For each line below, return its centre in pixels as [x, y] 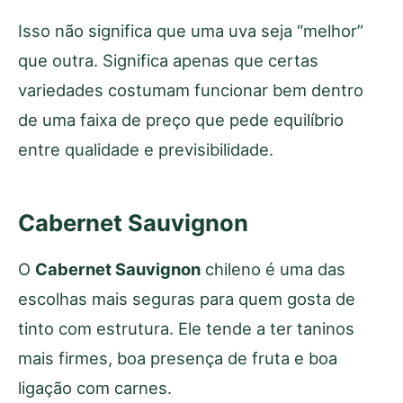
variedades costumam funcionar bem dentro [191, 90]
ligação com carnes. [95, 387]
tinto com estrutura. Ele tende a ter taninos [186, 328]
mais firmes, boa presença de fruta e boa [178, 358]
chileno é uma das [273, 269]
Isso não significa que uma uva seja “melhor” [191, 30]
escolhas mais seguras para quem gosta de [187, 298]
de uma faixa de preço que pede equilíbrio [181, 119]
